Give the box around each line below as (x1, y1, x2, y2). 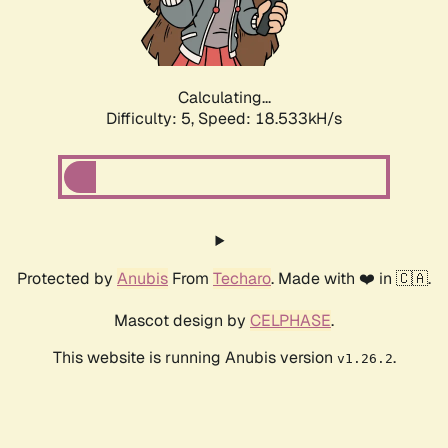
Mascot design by (114, 310, 250, 332)
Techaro (213, 268, 271, 290)
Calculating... (177, 87, 271, 109)
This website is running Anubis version (52, 347, 337, 369)
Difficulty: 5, (106, 108, 198, 130)
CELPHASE (250, 310, 331, 332)
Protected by (17, 268, 117, 290)
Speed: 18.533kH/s (198, 108, 342, 130)
